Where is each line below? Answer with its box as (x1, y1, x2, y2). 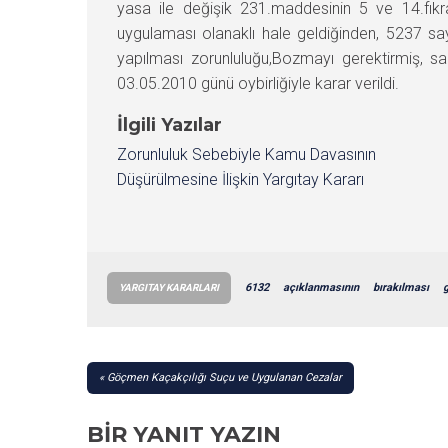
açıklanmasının (283, 280, 359, 294)
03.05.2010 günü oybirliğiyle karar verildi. (117, 73, 399, 93)
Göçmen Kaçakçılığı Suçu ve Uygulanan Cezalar (107, 370, 342, 384)
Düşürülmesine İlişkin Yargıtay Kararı (117, 169, 364, 189)
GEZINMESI (86, 393, 239, 426)
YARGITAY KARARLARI (119, 281, 219, 293)
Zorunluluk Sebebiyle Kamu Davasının (117, 144, 376, 164)
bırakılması (373, 280, 429, 294)
